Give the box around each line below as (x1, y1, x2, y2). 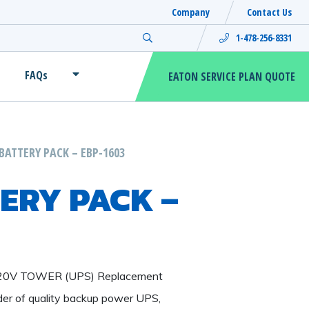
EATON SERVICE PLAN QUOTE (168, 68, 296, 84)
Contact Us (247, 5, 292, 19)
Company (172, 5, 210, 19)
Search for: (157, 30, 202, 44)
